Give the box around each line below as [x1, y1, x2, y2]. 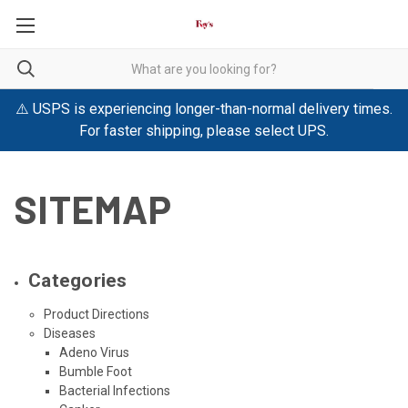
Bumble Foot [58, 363, 132, 379]
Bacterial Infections [58, 382, 170, 398]
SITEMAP [14, 185, 171, 231]
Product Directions [43, 306, 149, 321]
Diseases [43, 325, 96, 341]
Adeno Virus [58, 344, 129, 360]
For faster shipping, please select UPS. [79, 122, 329, 139]
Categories [28, 269, 127, 291]
